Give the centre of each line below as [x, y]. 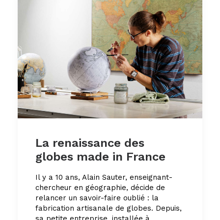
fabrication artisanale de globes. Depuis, [109, 208]
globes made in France [100, 156]
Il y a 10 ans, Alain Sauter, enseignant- [104, 177]
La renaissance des [90, 143]
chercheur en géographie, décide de [100, 187]
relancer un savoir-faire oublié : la [97, 198]
